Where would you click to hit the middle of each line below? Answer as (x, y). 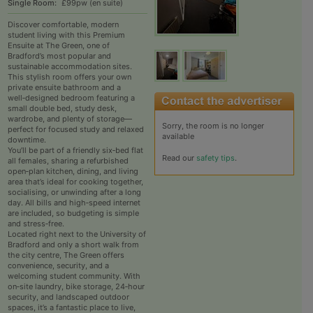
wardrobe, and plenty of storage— (70, 119)
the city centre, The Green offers (66, 255)
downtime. (27, 140)
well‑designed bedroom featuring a (71, 98)
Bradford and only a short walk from (73, 245)
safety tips (215, 158)
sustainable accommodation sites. (70, 67)
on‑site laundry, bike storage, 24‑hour (76, 287)
